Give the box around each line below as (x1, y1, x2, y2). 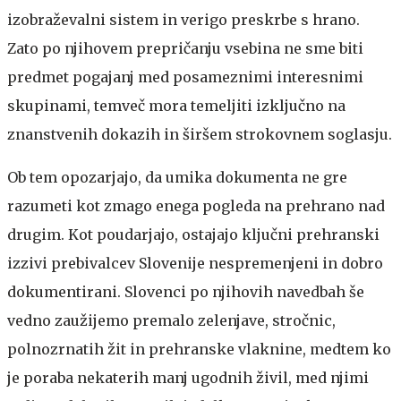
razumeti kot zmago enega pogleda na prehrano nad (7, 197, 385, 215)
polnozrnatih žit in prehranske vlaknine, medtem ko (7, 340, 391, 358)
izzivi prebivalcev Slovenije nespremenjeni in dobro (7, 254, 383, 272)
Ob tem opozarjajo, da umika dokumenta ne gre (7, 168, 347, 186)
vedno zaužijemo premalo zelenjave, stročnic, (7, 311, 336, 329)
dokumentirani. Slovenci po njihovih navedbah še (7, 283, 364, 301)
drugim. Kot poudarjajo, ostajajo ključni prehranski (7, 226, 380, 243)
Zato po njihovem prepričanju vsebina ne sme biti (7, 39, 363, 57)
